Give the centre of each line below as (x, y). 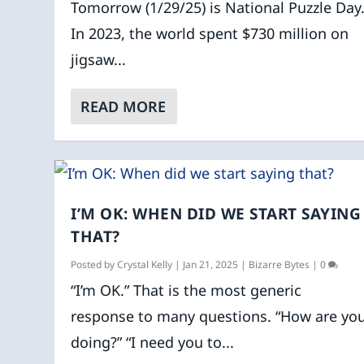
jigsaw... (99, 60)
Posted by (94, 265)
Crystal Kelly (145, 265)
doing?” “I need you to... (153, 342)
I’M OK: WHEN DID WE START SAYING (216, 214)
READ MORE (123, 107)
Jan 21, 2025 (211, 265)
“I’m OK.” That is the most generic (186, 290)
